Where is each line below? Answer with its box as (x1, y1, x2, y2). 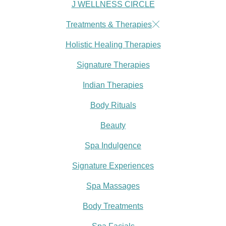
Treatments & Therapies (66, 20, 152, 29)
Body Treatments (83, 202, 143, 210)
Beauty (100, 121, 126, 130)
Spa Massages (86, 182, 140, 190)
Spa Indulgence (85, 141, 141, 150)
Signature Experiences (72, 161, 154, 170)
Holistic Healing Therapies (65, 40, 161, 49)
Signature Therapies (76, 61, 150, 69)
